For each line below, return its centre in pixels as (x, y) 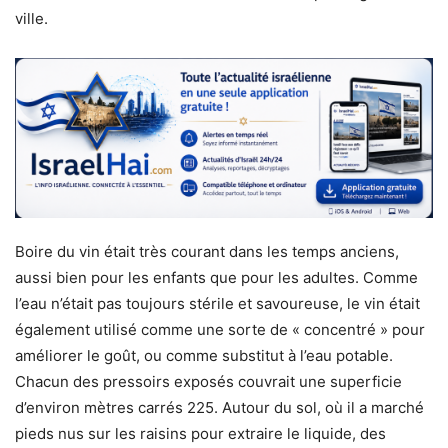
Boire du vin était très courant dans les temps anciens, (207, 252)
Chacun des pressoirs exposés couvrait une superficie (208, 382)
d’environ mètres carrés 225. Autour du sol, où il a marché (219, 408)
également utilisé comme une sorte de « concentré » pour (220, 330)
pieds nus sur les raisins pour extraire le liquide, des (200, 434)
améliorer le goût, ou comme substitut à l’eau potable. (204, 356)
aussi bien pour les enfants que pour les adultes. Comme (216, 278)
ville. (31, 18)
